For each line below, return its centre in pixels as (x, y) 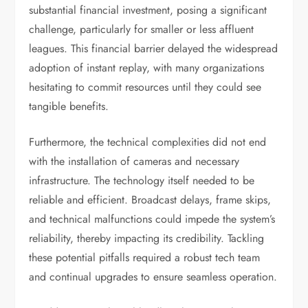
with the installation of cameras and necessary (134, 161)
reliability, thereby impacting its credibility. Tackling (147, 238)
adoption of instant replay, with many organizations (147, 68)
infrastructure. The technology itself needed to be (142, 180)
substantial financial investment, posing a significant (148, 10)
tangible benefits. (69, 106)
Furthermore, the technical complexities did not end (148, 142)
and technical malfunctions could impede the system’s (152, 219)
